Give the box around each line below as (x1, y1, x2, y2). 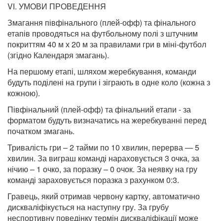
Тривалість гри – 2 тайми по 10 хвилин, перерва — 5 (7, 142, 199, 153)
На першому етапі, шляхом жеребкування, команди (7, 66, 196, 77)
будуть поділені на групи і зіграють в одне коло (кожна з (7, 76, 210, 88)
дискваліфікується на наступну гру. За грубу (7, 201, 169, 213)
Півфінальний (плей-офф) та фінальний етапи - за (7, 104, 191, 115)
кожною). (7, 87, 40, 99)
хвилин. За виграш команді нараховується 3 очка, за (7, 152, 199, 164)
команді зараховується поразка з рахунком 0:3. (7, 174, 179, 185)
